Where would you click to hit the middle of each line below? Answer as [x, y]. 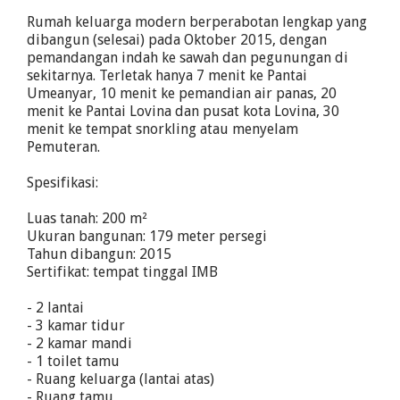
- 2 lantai [55, 308]
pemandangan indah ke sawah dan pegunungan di [187, 58]
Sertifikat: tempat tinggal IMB [122, 272]
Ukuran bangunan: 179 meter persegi [147, 236]
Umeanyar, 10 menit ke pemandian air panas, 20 [182, 93]
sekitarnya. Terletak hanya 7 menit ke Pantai [167, 75]
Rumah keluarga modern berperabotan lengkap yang [197, 22]
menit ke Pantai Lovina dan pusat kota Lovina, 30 [183, 111]
